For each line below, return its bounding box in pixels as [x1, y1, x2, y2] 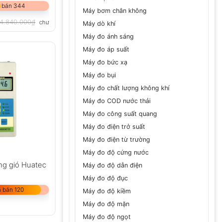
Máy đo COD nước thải [83, 97, 151, 105]
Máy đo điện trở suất [83, 122, 145, 130]
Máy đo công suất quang [83, 110, 157, 117]
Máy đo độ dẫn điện [83, 161, 142, 169]
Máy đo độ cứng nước [83, 148, 149, 156]
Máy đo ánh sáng [83, 32, 134, 40]
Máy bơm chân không [83, 6, 147, 14]
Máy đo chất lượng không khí [83, 84, 169, 92]
